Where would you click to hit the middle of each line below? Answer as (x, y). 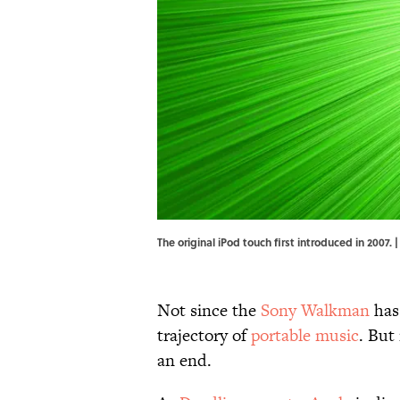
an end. (187, 361)
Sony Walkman (315, 311)
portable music (305, 336)
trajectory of (204, 336)
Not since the (209, 311)
